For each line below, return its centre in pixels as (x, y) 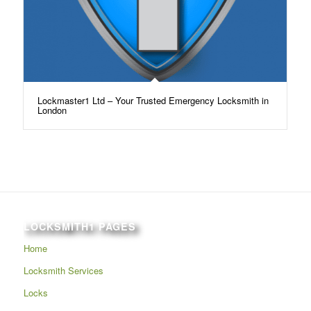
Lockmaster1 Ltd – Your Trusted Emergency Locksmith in (153, 100)
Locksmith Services (63, 271)
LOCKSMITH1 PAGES (79, 227)
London (52, 110)
